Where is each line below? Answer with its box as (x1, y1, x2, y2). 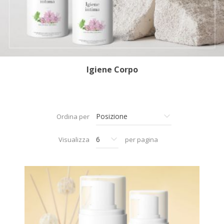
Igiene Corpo (86, 64, 138, 75)
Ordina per (56, 112, 89, 121)
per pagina (125, 135, 158, 144)
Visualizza (58, 135, 89, 144)
